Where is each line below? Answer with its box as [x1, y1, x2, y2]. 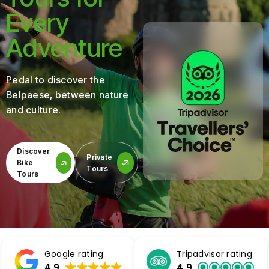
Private [86, 152, 113, 162]
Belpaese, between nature [6, 89, 129, 101]
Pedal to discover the [6, 74, 105, 86]
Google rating [44, 247, 104, 260]
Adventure [6, 32, 123, 63]
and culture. [6, 104, 61, 116]
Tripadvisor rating [177, 247, 253, 260]
